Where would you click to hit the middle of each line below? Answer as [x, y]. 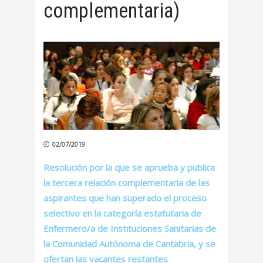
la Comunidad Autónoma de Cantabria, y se [129, 244]
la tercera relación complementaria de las [127, 183]
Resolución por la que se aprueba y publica [129, 168]
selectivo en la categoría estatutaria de [122, 213]
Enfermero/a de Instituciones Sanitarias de [130, 229]
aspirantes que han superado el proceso [125, 198]
